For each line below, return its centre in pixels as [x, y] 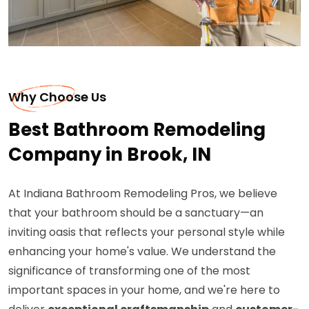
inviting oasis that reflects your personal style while [147, 232]
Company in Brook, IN [110, 155]
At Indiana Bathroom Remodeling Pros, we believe [143, 194]
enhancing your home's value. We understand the [142, 252]
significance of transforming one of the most [129, 271]
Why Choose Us [57, 97]
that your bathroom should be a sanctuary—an [136, 213]
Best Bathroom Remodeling [137, 130]
